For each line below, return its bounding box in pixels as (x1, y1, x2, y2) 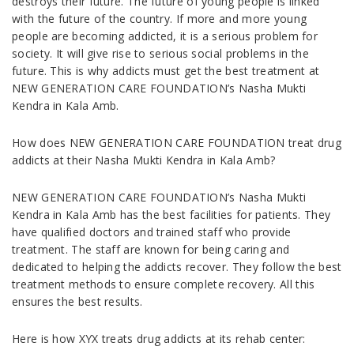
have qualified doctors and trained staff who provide (12, 224, 292, 240)
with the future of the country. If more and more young (12, 11, 307, 27)
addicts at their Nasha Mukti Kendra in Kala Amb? (12, 153, 276, 168)
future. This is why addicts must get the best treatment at (12, 63, 320, 79)
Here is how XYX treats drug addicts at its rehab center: (12, 331, 306, 347)
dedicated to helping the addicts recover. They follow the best (12, 259, 342, 275)
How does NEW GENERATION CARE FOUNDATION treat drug (12, 135, 341, 151)
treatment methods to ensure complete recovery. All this (12, 277, 315, 292)
